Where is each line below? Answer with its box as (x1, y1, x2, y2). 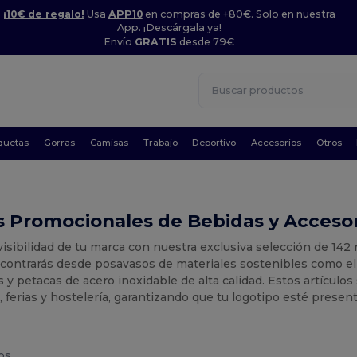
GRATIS (135, 36, 178, 48)
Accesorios (251, 137, 302, 148)
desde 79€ (177, 36, 235, 48)
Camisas (89, 137, 128, 148)
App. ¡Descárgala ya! (116, 21, 222, 33)
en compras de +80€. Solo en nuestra (142, 7, 335, 20)
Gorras (44, 137, 76, 148)
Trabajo (143, 137, 178, 148)
